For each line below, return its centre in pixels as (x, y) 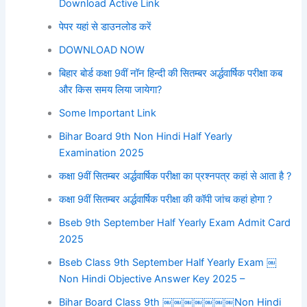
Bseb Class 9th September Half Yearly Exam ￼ (168, 262)
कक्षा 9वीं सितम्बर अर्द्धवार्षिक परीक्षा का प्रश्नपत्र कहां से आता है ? (175, 176)
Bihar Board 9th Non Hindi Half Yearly (146, 136)
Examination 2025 (103, 152)
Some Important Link (108, 113)
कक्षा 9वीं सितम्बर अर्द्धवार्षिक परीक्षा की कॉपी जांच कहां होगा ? (166, 199)
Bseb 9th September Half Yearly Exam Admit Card (175, 222)
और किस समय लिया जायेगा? (111, 89)
